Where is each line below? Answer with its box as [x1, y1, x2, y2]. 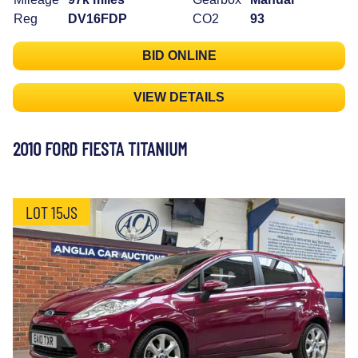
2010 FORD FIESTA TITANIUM [13, 137, 187, 160]
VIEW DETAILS [133, 89, 225, 104]
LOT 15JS [26, 201, 78, 222]
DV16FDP [68, 11, 127, 26]
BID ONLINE [141, 48, 217, 62]
